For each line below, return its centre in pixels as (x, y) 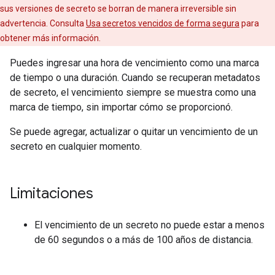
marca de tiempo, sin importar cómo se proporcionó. (121, 107)
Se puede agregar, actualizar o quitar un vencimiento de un (134, 132)
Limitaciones (52, 193)
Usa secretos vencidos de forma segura (163, 23)
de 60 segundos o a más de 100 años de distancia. (144, 240)
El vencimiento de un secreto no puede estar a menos (149, 225)
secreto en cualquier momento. (76, 146)
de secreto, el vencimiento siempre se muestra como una (133, 92)
